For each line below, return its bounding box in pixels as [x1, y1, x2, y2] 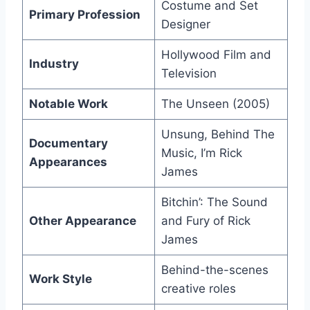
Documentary [28, 136, 108, 151]
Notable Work [28, 97, 108, 111]
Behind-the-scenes [161, 263, 268, 277]
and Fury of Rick [161, 214, 250, 228]
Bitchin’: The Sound [161, 195, 268, 210]
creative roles [161, 282, 236, 296]
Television [161, 66, 217, 81]
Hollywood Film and [161, 48, 271, 62]
